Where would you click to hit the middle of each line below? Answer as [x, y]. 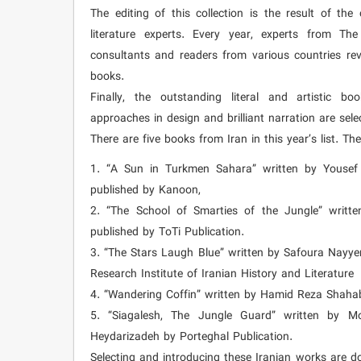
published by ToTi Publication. [167, 232]
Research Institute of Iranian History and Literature [222, 274]
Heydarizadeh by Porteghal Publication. [191, 336]
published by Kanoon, [145, 190]
